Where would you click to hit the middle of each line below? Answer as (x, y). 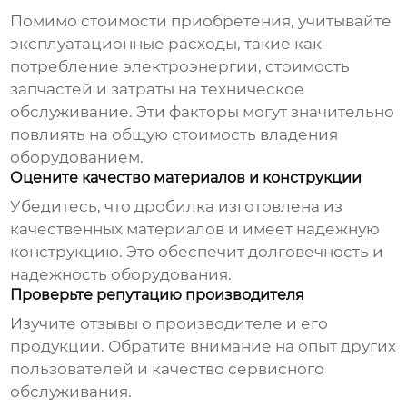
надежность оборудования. (121, 275)
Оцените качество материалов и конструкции (186, 178)
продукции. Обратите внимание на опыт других (203, 347)
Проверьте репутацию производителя (158, 295)
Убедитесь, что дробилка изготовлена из (177, 207)
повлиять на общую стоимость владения (174, 135)
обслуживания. (71, 392)
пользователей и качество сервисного (168, 369)
